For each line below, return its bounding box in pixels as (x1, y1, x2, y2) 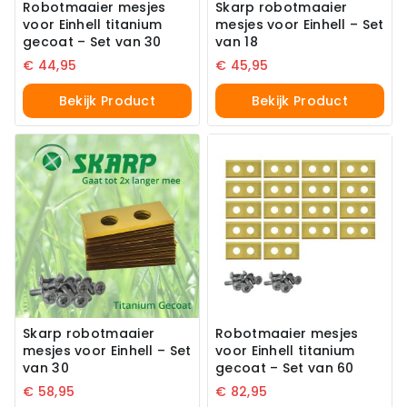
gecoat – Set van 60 (215, 358, 354, 377)
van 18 (215, 32, 258, 51)
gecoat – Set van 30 (23, 32, 162, 51)
